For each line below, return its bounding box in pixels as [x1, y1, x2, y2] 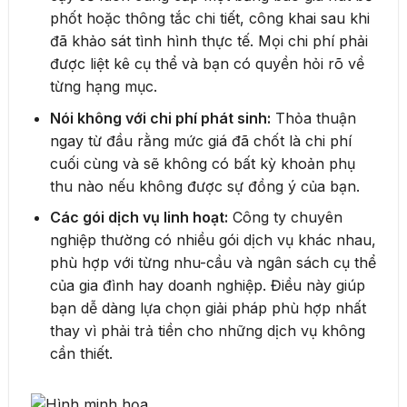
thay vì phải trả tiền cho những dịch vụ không [49, 322, 365, 341]
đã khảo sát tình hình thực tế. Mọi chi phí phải [49, 32, 368, 51]
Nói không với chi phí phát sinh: [49, 108, 271, 127]
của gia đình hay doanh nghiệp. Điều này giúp [49, 276, 365, 295]
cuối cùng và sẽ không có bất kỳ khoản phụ [49, 154, 355, 173]
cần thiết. [49, 344, 113, 363]
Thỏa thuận [270, 108, 356, 127]
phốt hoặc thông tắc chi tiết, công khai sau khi [49, 9, 370, 28]
